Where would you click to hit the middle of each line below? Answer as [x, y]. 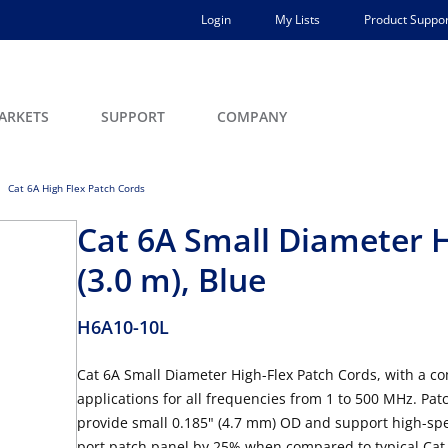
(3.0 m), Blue [171, 279]
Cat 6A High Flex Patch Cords [76, 188]
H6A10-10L [123, 327]
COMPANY [252, 116]
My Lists [297, 19]
